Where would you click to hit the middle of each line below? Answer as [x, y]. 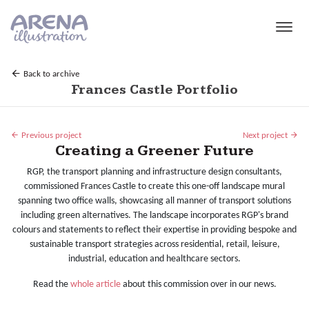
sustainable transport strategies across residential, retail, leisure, [154, 245]
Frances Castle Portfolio [154, 90]
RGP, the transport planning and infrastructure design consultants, [154, 172]
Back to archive [50, 74]
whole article [95, 285]
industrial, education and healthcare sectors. [154, 259]
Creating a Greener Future [154, 151]
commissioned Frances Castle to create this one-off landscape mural [154, 187]
